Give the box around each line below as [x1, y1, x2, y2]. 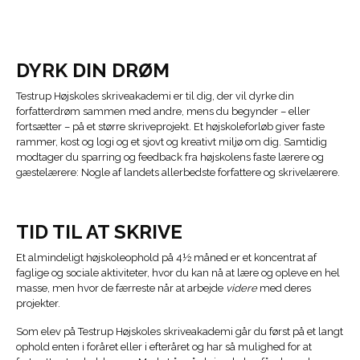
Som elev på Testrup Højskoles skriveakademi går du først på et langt [16, 325, 343, 337]
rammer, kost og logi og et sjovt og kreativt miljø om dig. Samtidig [16, 135, 327, 148]
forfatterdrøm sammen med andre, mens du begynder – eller [16, 104, 310, 117]
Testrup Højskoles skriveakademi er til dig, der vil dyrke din [16, 89, 294, 102]
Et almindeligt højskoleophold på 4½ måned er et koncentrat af [16, 251, 317, 264]
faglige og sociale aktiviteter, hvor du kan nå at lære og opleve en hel [16, 266, 340, 279]
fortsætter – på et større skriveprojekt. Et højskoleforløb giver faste [16, 120, 325, 133]
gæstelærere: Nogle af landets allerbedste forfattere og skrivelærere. [16, 166, 340, 178]
